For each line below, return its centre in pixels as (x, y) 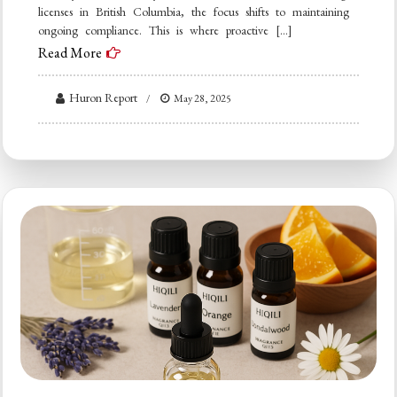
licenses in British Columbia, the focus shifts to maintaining (194, 11)
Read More (70, 52)
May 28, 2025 (203, 98)
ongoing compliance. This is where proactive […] (166, 30)
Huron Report (104, 97)
